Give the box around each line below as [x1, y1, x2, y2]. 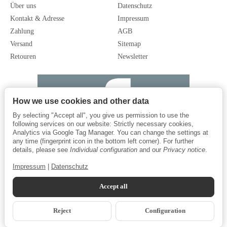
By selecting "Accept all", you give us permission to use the [13, 111, 189, 120]
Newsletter [118, 53, 148, 61]
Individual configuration [70, 146, 137, 154]
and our [137, 146, 163, 154]
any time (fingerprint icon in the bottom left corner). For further [13, 137, 194, 145]
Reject [53, 207, 71, 214]
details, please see [13, 146, 70, 154]
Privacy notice [163, 146, 205, 154]
